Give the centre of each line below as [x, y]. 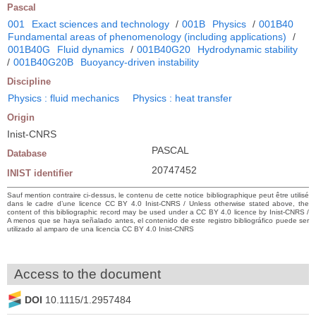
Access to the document [87, 274]
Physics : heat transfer [182, 98]
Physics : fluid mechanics [63, 98]
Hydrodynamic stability [248, 50]
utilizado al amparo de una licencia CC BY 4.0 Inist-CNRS [101, 229]
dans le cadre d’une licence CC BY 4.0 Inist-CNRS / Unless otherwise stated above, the [158, 204]
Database [27, 154]
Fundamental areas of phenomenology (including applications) [147, 37]
